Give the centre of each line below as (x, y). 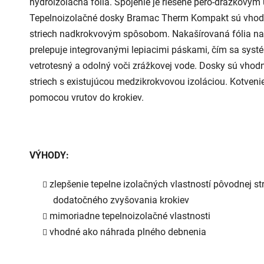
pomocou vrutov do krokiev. (87, 97)
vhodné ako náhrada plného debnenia (128, 232)
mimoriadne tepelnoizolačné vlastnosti (130, 216)
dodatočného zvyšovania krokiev (121, 200)
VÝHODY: (49, 155)
